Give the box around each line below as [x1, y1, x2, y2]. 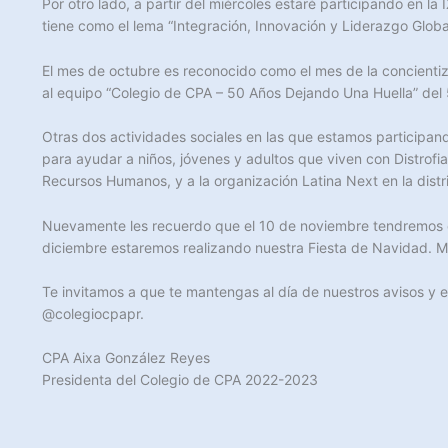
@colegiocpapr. [42, 304, 144, 322]
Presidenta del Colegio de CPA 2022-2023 [42, 371, 318, 389]
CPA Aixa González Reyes [42, 349, 210, 367]
